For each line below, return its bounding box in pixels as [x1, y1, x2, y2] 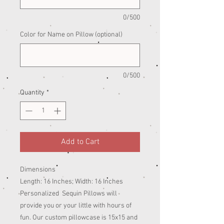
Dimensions [20, 165, 55, 174]
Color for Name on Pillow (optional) [20, 30, 122, 39]
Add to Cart [60, 137, 99, 147]
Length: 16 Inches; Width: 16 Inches [20, 177, 123, 186]
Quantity [20, 88, 44, 97]
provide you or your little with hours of [20, 201, 131, 210]
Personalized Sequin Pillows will [20, 189, 117, 198]
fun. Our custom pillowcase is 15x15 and [20, 213, 137, 222]
